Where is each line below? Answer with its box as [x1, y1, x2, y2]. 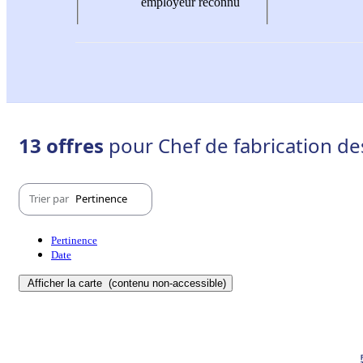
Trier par [29, 191, 71, 207]
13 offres [19, 131, 109, 159]
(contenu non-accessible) [105, 276, 226, 289]
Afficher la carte [28, 276, 105, 289]
